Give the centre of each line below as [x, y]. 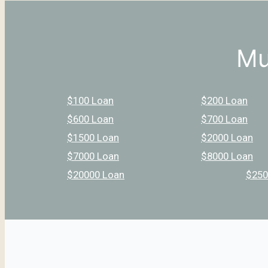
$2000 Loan [227, 137]
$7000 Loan [93, 156]
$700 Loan [224, 119]
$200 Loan [224, 100]
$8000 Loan [227, 156]
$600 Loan [90, 119]
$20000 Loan [96, 174]
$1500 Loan [93, 137]
